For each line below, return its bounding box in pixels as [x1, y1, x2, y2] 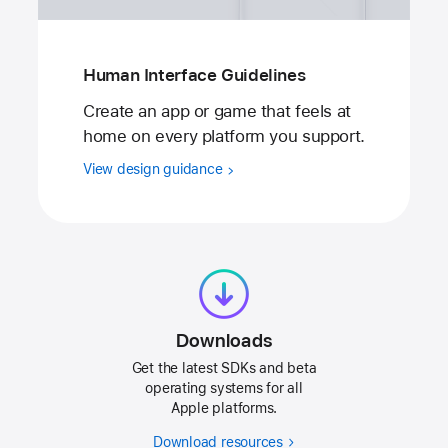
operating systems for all [145, 380, 303, 397]
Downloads [175, 329, 273, 353]
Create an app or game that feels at [83, 101, 351, 122]
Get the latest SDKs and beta [131, 360, 317, 377]
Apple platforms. [170, 400, 278, 417]
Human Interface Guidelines [83, 64, 306, 85]
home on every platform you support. [83, 126, 365, 147]
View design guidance [83, 161, 227, 178]
